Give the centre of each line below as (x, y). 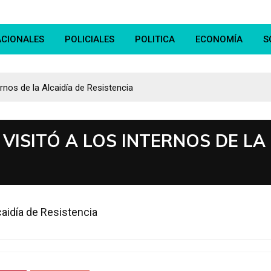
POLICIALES (90, 40)
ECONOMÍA (219, 40)
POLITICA (155, 40)
